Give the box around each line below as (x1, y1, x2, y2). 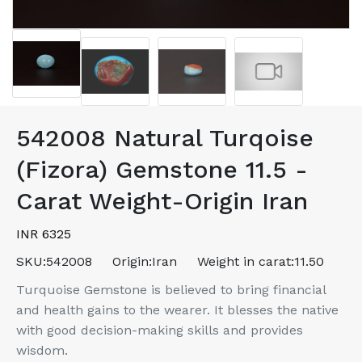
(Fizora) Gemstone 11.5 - (16, 155, 308, 184)
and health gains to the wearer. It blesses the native (16, 302, 339, 318)
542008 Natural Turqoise (16, 124, 314, 153)
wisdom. (16, 343, 68, 359)
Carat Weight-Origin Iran (16, 187, 308, 216)
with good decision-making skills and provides (16, 322, 303, 339)
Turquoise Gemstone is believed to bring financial (16, 282, 326, 298)
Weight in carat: (197, 254, 294, 270)
